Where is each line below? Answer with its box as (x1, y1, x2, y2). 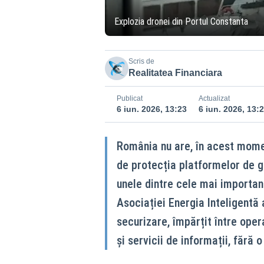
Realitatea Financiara (128, 68, 222, 78)
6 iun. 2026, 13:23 (116, 104, 187, 114)
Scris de (128, 57, 154, 65)
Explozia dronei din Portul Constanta (114, 16, 248, 27)
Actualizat (198, 94, 230, 103)
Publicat (116, 94, 143, 103)
